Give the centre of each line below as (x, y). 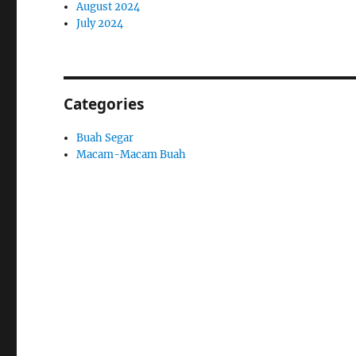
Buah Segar (105, 138)
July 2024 (100, 23)
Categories (104, 104)
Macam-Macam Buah (132, 155)
